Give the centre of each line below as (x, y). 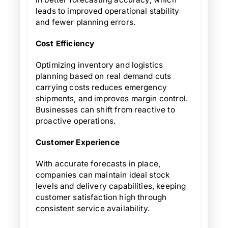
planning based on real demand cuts (104, 76)
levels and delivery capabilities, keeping (111, 186)
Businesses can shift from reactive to (105, 110)
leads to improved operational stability (107, 11)
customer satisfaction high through (101, 197)
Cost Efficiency (65, 44)
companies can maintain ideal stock (103, 175)
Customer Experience (78, 142)
